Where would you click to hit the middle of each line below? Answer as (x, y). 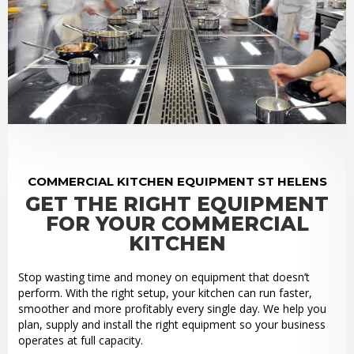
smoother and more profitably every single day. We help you (172, 309)
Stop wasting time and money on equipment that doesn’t (164, 277)
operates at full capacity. (80, 341)
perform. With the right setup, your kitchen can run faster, (165, 293)
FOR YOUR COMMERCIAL (177, 224)
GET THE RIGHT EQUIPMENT (177, 204)
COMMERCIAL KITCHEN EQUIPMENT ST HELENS (177, 182)
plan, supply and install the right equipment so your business (171, 325)
